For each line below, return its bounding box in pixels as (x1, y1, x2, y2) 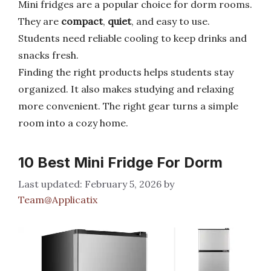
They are (18, 15, 61, 27)
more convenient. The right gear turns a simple (18, 100, 238, 112)
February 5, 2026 (85, 178, 162, 190)
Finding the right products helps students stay (18, 66, 233, 78)
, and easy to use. (131, 15, 210, 27)
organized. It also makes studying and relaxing (18, 83, 234, 95)
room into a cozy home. (18, 117, 128, 129)
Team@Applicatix (18, 194, 97, 206)
